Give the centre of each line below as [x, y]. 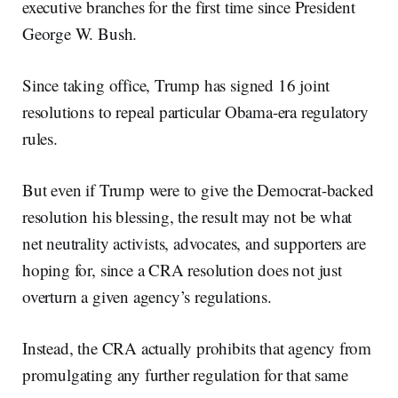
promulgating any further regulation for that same [185, 375]
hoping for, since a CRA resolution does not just [182, 270]
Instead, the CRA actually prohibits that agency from [197, 348]
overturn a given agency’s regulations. [147, 297]
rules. [40, 139]
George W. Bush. [80, 34]
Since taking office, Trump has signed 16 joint [176, 85]
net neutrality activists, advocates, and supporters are [194, 243]
